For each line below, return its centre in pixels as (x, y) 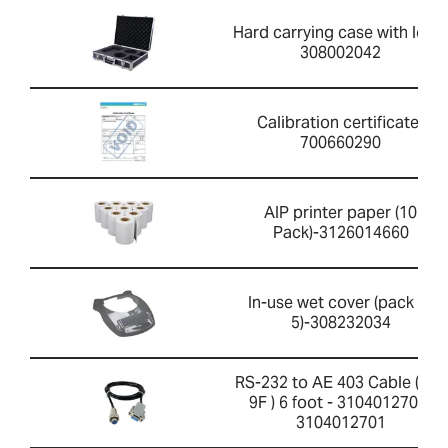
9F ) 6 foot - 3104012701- (340, 403)
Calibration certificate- (340, 123)
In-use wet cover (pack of (340, 303)
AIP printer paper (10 (340, 213)
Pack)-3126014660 (340, 233)
